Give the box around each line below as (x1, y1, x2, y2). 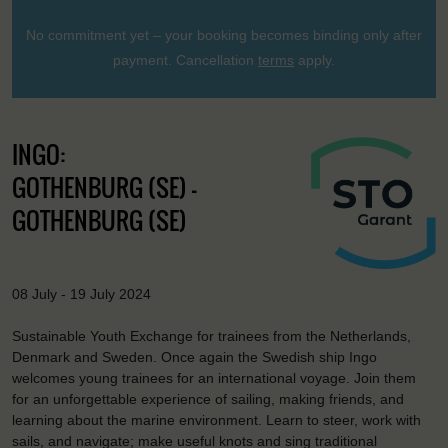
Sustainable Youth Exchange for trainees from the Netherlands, (12, 328, 411, 345)
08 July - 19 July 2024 (12, 285, 151, 302)
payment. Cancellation (113, 51, 258, 68)
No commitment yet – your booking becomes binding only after (26, 26, 422, 43)
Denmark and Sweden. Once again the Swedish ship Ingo (12, 349, 377, 366)
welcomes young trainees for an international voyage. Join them (12, 370, 416, 387)
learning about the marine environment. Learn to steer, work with (12, 412, 421, 429)
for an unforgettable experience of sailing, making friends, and (12, 391, 404, 408)
